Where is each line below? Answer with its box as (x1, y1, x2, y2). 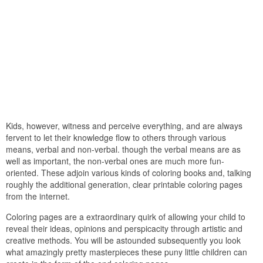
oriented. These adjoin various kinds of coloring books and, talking (6, 166, 251, 178)
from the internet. (6, 190, 70, 202)
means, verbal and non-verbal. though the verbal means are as (6, 143, 241, 155)
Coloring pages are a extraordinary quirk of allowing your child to (6, 210, 245, 222)
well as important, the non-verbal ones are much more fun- (6, 154, 224, 167)
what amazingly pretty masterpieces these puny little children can (6, 245, 247, 258)
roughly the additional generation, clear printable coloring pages (6, 178, 242, 190)
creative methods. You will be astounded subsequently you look (6, 234, 241, 246)
